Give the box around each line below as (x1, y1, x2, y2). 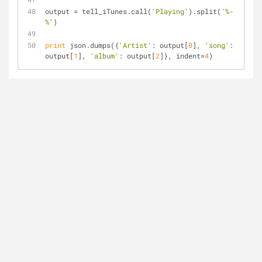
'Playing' (151, 6, 188, 16)
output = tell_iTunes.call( (45, 6, 151, 16)
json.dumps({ (65, 40, 119, 50)
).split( (188, 6, 221, 16)
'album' (90, 51, 119, 60)
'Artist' (119, 40, 151, 50)
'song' (205, 40, 229, 50)
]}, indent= (160, 51, 205, 60)
